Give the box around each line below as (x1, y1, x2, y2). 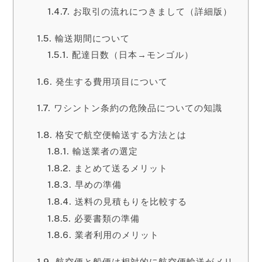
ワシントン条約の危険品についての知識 (53, 103, 222, 113)
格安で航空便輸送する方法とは (55, 129, 187, 140)
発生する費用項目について (55, 76, 168, 87)
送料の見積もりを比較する (74, 196, 187, 206)
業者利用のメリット (74, 230, 159, 240)
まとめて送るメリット (74, 163, 168, 173)
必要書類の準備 (74, 213, 140, 223)
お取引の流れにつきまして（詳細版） (73, 6, 232, 17)
